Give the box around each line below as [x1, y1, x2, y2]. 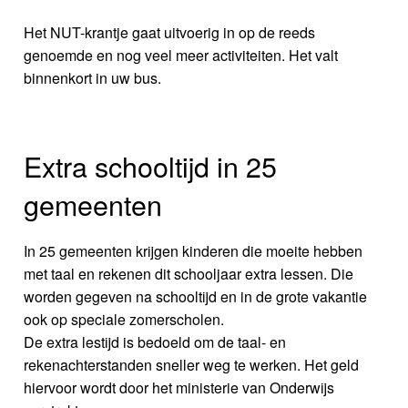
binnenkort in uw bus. [24, 67, 162, 89]
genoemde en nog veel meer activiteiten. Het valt [24, 45, 339, 66]
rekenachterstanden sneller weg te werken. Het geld [24, 354, 360, 376]
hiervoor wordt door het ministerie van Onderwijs [24, 377, 335, 399]
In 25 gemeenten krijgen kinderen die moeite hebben [24, 240, 363, 262]
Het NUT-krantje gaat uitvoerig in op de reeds [24, 22, 316, 44]
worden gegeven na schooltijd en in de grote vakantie [24, 286, 368, 308]
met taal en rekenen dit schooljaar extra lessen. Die [24, 263, 354, 285]
